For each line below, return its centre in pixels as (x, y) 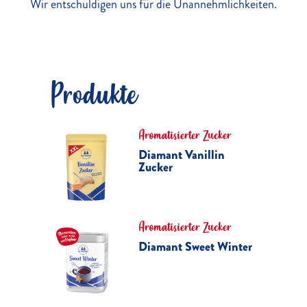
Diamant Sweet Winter (195, 247)
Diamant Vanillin (181, 155)
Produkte (93, 95)
